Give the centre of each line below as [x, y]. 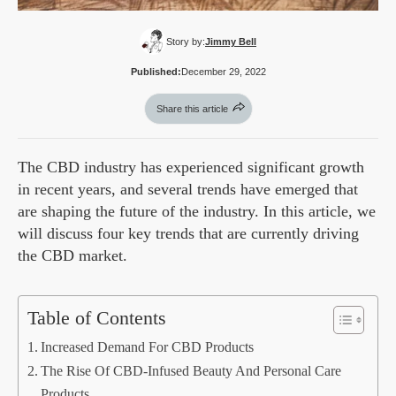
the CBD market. [72, 256]
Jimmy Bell [231, 42]
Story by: [186, 42]
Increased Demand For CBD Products [148, 348]
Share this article [192, 109]
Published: [156, 72]
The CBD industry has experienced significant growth [191, 168]
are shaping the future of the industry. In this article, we [197, 212]
